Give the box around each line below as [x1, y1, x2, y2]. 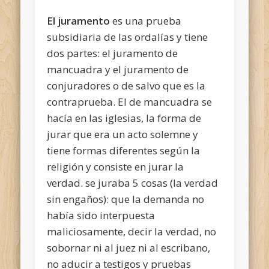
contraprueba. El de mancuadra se [47, 94, 213, 109]
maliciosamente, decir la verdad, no [47, 224, 217, 238]
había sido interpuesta [47, 208, 156, 222]
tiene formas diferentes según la [47, 143, 201, 157]
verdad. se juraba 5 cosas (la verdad [47, 175, 219, 190]
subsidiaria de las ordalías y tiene [47, 29, 208, 44]
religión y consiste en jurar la [47, 159, 184, 174]
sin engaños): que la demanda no [47, 192, 205, 206]
